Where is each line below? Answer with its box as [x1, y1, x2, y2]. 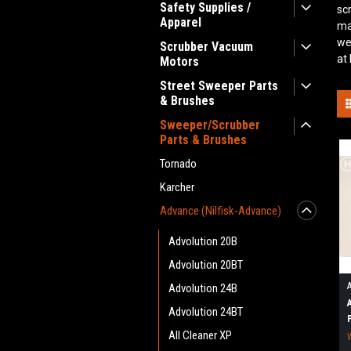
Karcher [160, 180, 194, 194]
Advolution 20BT [168, 258, 243, 272]
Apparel [160, 15, 201, 30]
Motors [160, 54, 199, 69]
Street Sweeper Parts [160, 78, 278, 93]
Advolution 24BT [168, 305, 243, 319]
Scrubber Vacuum [160, 39, 253, 54]
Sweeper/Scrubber [160, 118, 260, 132]
